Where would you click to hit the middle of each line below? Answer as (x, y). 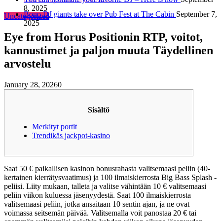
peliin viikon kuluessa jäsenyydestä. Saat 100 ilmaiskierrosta (97, 195)
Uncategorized (27, 16)
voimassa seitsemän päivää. (47, 213)
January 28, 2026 (31, 84)
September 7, (197, 14)
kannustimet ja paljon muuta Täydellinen (109, 50)
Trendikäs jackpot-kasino (71, 135)
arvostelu (27, 63)
